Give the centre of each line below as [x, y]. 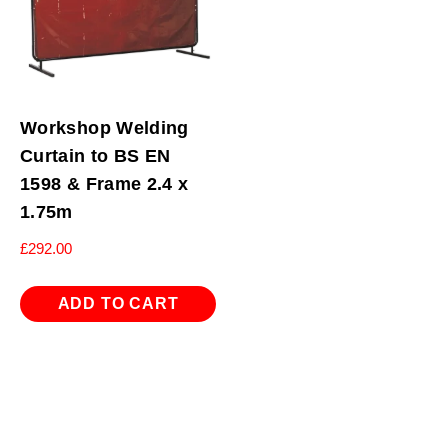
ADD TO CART [118, 304]
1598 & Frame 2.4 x [104, 183]
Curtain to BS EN [95, 155]
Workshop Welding [104, 127]
